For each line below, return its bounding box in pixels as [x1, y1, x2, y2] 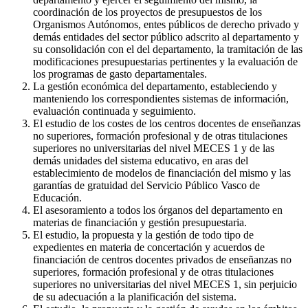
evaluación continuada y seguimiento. [33, 104, 196, 117]
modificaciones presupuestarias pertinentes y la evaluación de [33, 55, 298, 67]
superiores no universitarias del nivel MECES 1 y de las [33, 142, 274, 154]
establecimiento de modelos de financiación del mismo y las [33, 166, 291, 179]
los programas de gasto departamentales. [33, 67, 207, 80]
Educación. [33, 191, 82, 203]
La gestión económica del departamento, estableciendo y [33, 80, 277, 92]
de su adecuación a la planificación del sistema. [33, 290, 236, 302]
